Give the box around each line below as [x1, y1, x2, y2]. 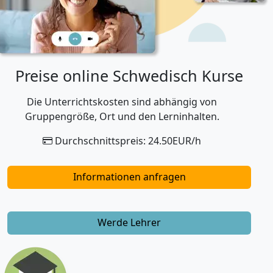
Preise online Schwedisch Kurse [15, 65, 243, 86]
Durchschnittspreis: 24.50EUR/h [52, 133, 201, 147]
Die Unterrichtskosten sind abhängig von [27, 94, 217, 108]
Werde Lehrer [97, 216, 161, 230]
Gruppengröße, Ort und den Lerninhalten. [24, 109, 219, 123]
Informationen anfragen [73, 169, 186, 183]
